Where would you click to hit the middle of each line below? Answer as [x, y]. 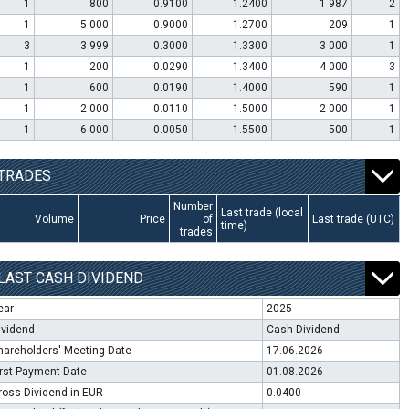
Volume [54, 219]
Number [193, 206]
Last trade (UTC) [353, 219]
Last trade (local [262, 213]
